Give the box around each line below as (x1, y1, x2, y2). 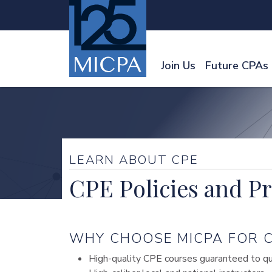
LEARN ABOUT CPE (69, 152, 199, 168)
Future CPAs (205, 58, 268, 73)
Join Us (161, 58, 195, 73)
